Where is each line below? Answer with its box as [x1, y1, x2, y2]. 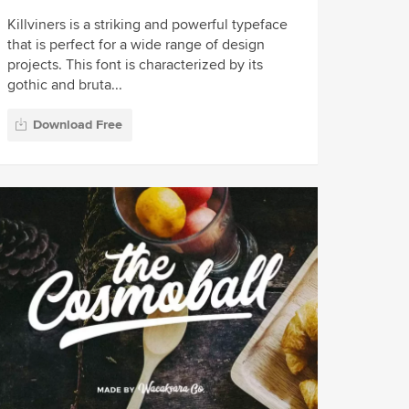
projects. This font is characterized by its [7, 56, 264, 75]
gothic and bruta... [7, 76, 123, 95]
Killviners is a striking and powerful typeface [7, 16, 288, 35]
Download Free [33, 116, 123, 132]
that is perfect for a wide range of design [7, 36, 266, 55]
